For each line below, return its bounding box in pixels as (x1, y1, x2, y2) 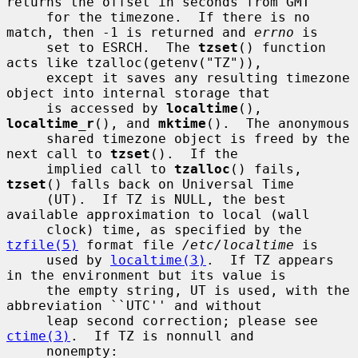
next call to (6, 145, 110, 161)
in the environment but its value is (6, 267, 286, 283)
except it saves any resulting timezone (6, 70, 46, 86)
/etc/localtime (182, 237, 294, 253)
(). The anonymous (206, 115, 350, 131)
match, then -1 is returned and (6, 24, 254, 40)
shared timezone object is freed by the (6, 130, 46, 146)
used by (46, 252, 110, 268)
